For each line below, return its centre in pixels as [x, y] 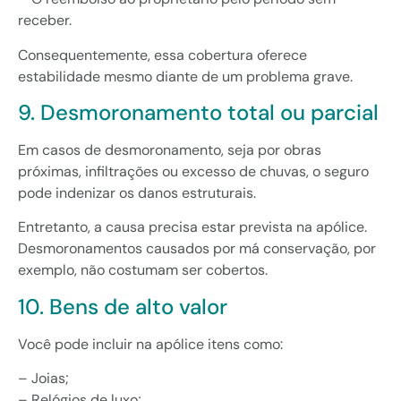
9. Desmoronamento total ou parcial [198, 112]
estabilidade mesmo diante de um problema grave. [185, 76]
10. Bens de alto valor [123, 306]
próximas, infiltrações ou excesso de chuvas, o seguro [193, 171]
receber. [45, 21]
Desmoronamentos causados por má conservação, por [197, 249]
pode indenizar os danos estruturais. [137, 192]
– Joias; [43, 379]
